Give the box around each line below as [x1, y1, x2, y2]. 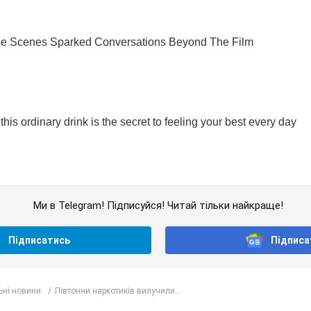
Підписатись [8, 235, 71, 246]
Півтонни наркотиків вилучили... [55, 285, 181, 296]
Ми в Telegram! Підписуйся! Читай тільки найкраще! [33, 199, 283, 212]
